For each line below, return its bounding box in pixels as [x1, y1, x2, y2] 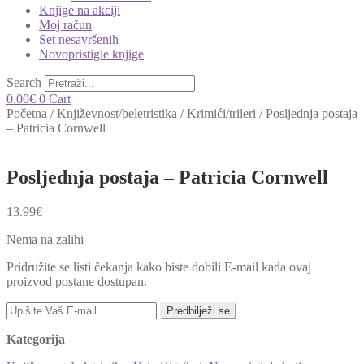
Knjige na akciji [39, 3, 120, 17]
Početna [6, 106, 47, 120]
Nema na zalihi [6, 232, 84, 246]
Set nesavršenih [39, 32, 119, 46]
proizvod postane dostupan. [6, 274, 147, 288]
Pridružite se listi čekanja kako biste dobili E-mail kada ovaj [6, 259, 311, 274]
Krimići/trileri [187, 106, 256, 120]
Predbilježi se [167, 304, 230, 317]
